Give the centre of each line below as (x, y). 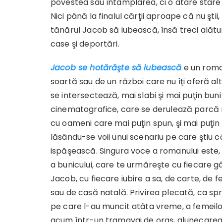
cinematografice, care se (102, 109)
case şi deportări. (85, 44)
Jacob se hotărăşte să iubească (116, 68)
